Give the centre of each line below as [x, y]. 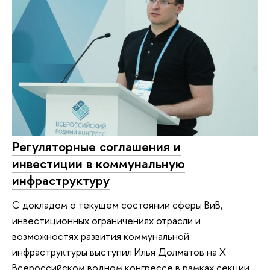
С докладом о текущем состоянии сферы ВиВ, [118, 204]
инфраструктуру [61, 181]
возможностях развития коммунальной [101, 236]
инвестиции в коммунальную [99, 164]
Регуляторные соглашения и [96, 147]
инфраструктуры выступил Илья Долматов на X [119, 251]
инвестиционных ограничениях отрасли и [106, 220]
